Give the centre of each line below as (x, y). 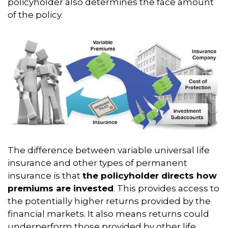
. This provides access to (166, 189)
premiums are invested (61, 189)
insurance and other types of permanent (97, 163)
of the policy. (35, 15)
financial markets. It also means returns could (108, 214)
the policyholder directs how (150, 176)
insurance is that (45, 176)
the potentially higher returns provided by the (109, 201)
